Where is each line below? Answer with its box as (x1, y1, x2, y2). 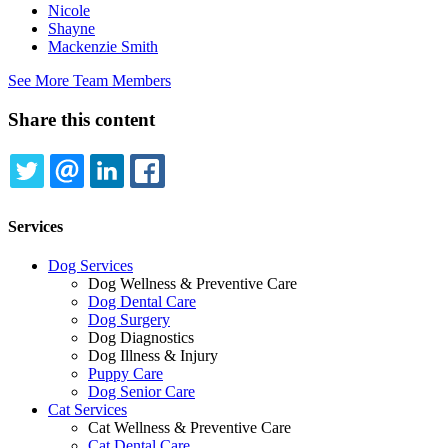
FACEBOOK (185, 184, 264, 204)
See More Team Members (8, 72, 171, 90)
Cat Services (48, 400, 127, 418)
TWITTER (64, 184, 125, 204)
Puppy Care (88, 364, 163, 382)
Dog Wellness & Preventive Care (88, 274, 297, 292)
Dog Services (48, 256, 133, 274)
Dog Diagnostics (88, 328, 194, 346)
